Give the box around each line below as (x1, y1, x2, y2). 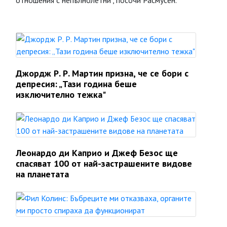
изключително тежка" (16, 89, 106, 100)
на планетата (16, 168, 69, 180)
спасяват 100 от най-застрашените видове (16, 158, 192, 169)
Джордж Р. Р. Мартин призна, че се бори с (16, 67, 188, 79)
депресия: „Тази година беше (16, 78, 137, 90)
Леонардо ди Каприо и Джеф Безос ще (16, 147, 178, 159)
